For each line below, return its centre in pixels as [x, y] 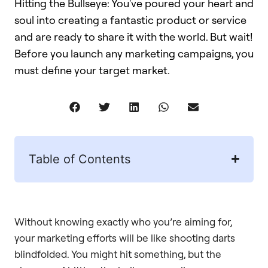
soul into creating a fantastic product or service [130, 20]
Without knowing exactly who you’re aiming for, [123, 221]
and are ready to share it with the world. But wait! [133, 36]
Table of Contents [80, 159]
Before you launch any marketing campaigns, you [134, 53]
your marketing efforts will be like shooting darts [125, 237]
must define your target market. [92, 70]
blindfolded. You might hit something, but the [118, 254]
